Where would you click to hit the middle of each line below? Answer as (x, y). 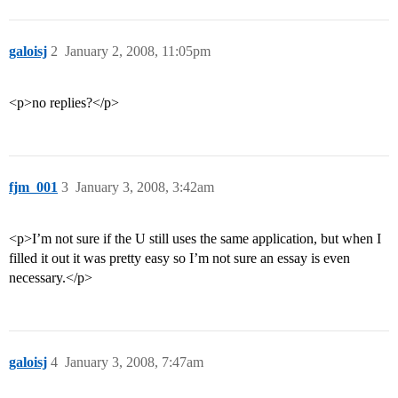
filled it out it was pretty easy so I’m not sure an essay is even (179, 259)
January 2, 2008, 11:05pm (138, 52)
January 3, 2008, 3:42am (145, 187)
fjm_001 (33, 187)
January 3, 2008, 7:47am (134, 362)
